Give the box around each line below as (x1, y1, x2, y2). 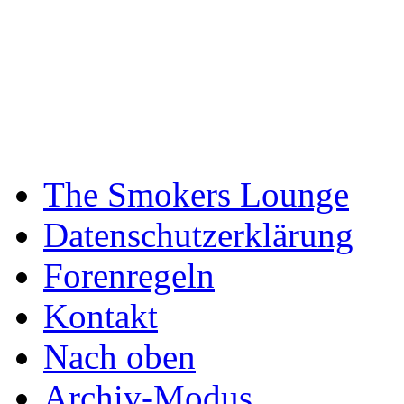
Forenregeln (43, 255, 215, 295)
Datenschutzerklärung (43, 215, 353, 254)
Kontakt (43, 296, 158, 335)
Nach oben (43, 336, 196, 376)
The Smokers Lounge (43, 174, 349, 214)
